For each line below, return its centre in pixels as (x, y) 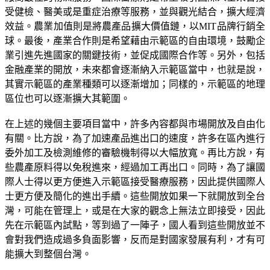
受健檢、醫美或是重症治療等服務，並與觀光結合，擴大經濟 (135, 11)
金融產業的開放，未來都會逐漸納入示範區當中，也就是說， (135, 69)
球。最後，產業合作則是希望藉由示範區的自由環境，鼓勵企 (135, 40)
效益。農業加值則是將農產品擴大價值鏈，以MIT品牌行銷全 (135, 26)
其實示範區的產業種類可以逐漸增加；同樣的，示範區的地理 (135, 84)
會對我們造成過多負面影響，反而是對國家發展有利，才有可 (135, 239)
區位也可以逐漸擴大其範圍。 (67, 98)
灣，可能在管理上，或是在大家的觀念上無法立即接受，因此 (135, 210)
